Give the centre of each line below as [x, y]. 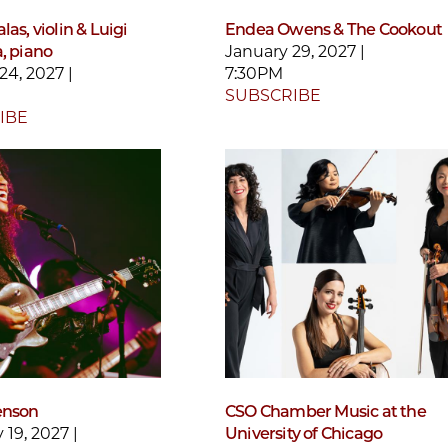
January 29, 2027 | [295, 51]
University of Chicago [304, 434]
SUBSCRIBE [273, 95]
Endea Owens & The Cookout [333, 29]
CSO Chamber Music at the [325, 412]
